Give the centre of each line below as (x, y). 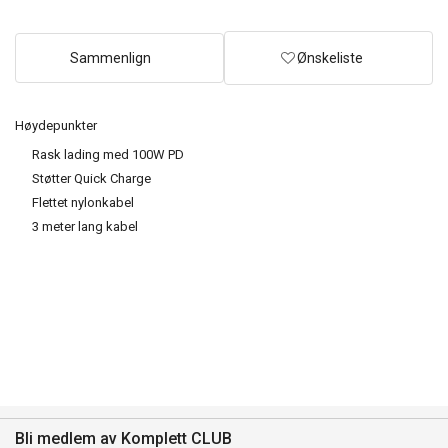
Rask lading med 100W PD (108, 154)
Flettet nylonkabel (83, 202)
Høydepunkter (56, 125)
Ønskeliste (330, 57)
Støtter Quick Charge (91, 178)
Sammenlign (110, 57)
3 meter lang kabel (85, 226)
